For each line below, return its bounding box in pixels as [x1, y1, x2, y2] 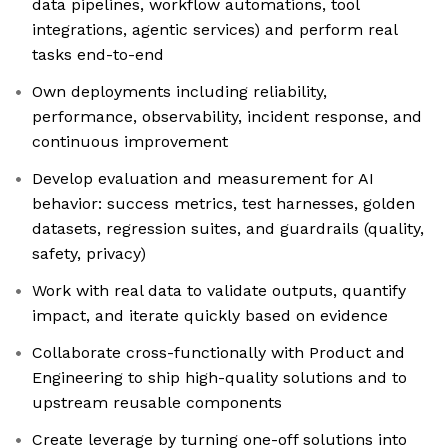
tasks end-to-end [32, 45, 164, 65]
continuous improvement [32, 132, 228, 152]
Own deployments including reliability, [32, 82, 327, 102]
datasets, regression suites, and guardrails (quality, [32, 219, 424, 239]
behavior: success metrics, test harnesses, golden [32, 194, 415, 214]
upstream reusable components [32, 393, 282, 413]
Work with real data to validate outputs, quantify [32, 281, 406, 301]
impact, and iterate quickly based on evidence [32, 306, 388, 326]
